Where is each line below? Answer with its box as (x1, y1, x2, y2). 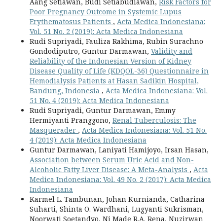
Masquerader (30, 125, 78, 135)
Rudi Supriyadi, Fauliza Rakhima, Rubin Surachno (30, 37, 203, 46)
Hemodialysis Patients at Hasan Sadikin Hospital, (30, 76, 199, 85)
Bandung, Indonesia (30, 86, 102, 95)
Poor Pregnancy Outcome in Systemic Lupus (30, 7, 182, 16)
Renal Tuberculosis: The (112, 115, 196, 125)
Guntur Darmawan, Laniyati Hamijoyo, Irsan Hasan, (30, 145, 209, 154)
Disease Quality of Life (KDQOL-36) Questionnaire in (30, 66, 209, 75)
